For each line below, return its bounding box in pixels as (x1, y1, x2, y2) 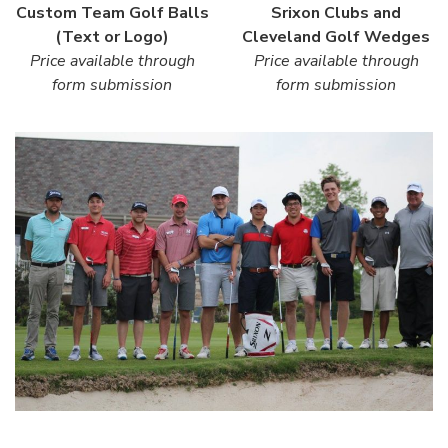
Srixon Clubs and (271, 2, 401, 25)
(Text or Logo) (55, 26, 169, 49)
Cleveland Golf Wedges (242, 26, 430, 49)
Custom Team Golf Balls (15, 2, 209, 25)
